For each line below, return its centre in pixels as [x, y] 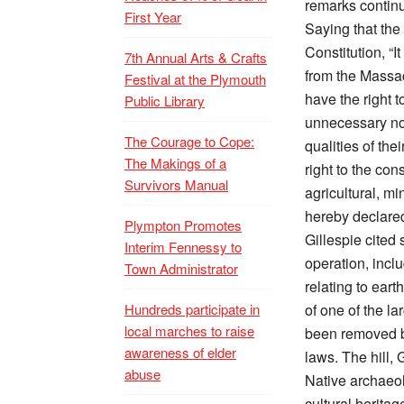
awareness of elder [180, 352]
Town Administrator [181, 268]
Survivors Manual [176, 184]
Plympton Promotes [183, 225]
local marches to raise [189, 331]
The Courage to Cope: [189, 141]
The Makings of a [175, 163]
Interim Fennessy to [183, 247]
